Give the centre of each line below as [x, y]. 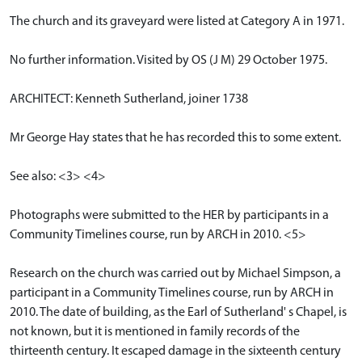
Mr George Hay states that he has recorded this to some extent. [175, 139]
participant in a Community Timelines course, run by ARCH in [172, 294]
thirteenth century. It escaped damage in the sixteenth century [175, 352]
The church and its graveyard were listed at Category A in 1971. [177, 22]
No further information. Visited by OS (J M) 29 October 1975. [168, 61]
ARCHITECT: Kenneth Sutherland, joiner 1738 [129, 100]
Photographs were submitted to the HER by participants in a [169, 216]
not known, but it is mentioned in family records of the [155, 333]
